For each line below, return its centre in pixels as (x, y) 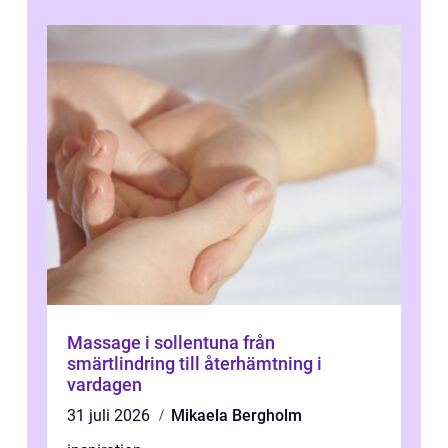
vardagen (104, 385)
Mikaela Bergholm (236, 416)
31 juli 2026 (110, 416)
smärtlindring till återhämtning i (194, 364)
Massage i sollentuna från (155, 343)
